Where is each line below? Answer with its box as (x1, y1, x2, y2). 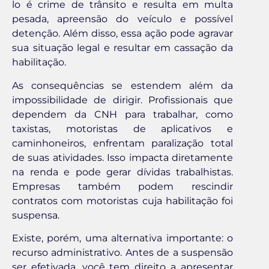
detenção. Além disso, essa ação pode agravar (12, 28, 233, 40)
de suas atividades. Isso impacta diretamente (12, 151, 233, 163)
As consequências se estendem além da (12, 79, 233, 91)
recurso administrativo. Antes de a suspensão (12, 246, 233, 258)
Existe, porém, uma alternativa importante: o (12, 232, 233, 244)
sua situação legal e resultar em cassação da (12, 42, 233, 54)
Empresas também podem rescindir (12, 180, 233, 192)
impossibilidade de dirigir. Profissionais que (12, 94, 233, 106)
